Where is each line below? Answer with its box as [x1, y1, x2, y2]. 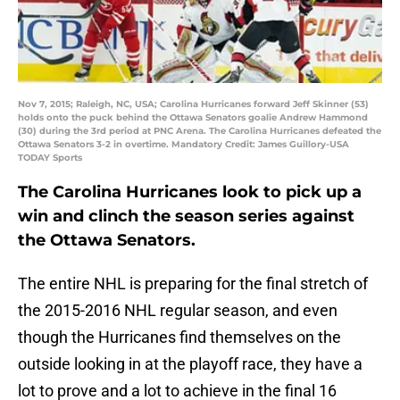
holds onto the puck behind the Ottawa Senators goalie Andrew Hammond [18, 112, 368, 124]
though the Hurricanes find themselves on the [18, 328, 341, 347]
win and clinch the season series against [18, 206, 354, 227]
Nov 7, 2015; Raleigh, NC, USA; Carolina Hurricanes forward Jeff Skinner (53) [18, 98, 369, 111]
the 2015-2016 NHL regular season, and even [18, 301, 337, 321]
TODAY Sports [18, 152, 82, 164]
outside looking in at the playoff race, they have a [18, 354, 362, 374]
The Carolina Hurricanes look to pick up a [18, 182, 362, 203]
